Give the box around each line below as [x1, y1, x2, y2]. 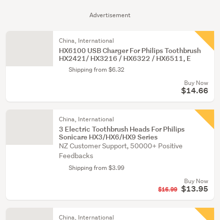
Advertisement [89, 11, 131, 19]
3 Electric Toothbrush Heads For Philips [59, 124, 185, 134]
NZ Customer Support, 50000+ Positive [59, 141, 183, 150]
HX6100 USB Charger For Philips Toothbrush [59, 46, 201, 55]
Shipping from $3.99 [69, 164, 124, 172]
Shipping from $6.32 [69, 65, 124, 74]
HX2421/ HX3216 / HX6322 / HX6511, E [59, 54, 191, 63]
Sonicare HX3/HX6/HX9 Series [59, 132, 158, 141]
